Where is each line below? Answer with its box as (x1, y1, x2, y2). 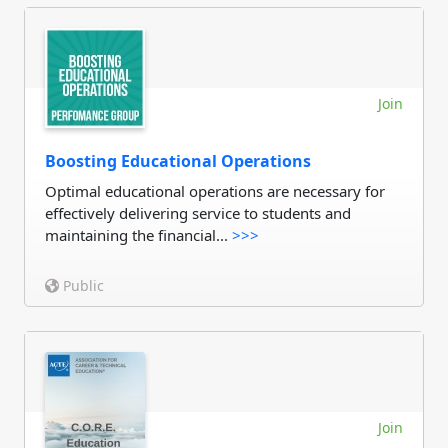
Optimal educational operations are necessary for (45, 181, 385, 201)
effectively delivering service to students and (45, 203, 351, 223)
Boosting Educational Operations (45, 150, 311, 172)
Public (59, 276, 104, 295)
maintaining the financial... (45, 225, 232, 245)
